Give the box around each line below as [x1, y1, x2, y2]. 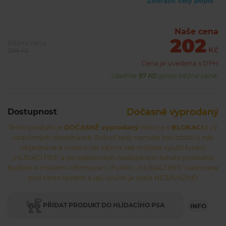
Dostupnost [8, 107, 57, 117]
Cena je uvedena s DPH [141, 59, 218, 67]
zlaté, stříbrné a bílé [8, 6, 74, 14]
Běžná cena [8, 39, 46, 47]
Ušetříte [111, 72, 138, 80]
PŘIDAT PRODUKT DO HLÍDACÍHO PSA [42, 201, 164, 209]
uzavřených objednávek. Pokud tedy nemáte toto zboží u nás [13, 133, 213, 141]
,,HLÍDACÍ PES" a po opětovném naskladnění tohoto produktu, [11, 153, 215, 161]
